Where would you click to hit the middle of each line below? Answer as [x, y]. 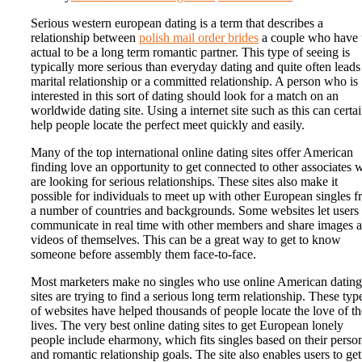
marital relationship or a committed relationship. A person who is [194, 82]
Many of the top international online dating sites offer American [192, 153]
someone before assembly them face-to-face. [143, 255]
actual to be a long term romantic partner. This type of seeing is [190, 53]
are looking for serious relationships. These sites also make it [184, 182]
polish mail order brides [199, 38]
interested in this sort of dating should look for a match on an [185, 96]
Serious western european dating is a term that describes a [177, 23]
